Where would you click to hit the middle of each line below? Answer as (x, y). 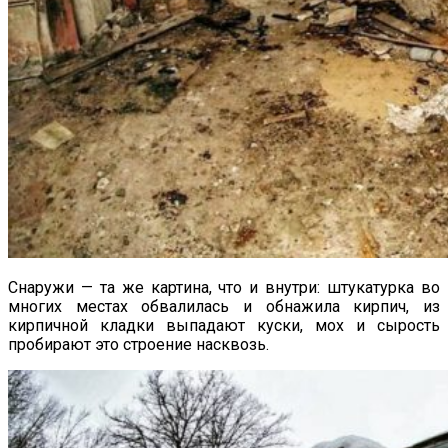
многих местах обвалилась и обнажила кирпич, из (224, 306)
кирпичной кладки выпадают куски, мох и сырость (224, 325)
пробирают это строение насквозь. (138, 344)
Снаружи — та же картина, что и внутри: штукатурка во (224, 287)
